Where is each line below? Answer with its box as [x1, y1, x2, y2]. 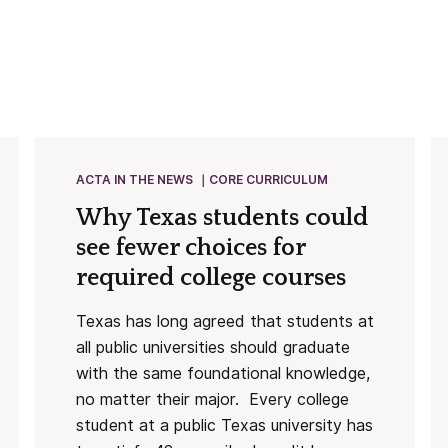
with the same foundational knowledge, [75, 364, 370, 383]
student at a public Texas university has [75, 416, 373, 435]
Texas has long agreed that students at [75, 312, 374, 331]
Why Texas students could [75, 205, 368, 231]
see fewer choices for [75, 235, 305, 261]
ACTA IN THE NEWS [75, 172, 193, 187]
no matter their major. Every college [75, 390, 349, 409]
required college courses [75, 265, 346, 291]
